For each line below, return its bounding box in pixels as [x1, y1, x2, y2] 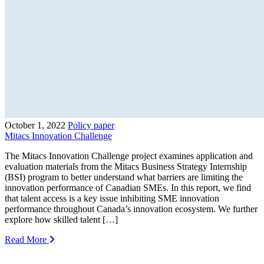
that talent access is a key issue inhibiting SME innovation [5, 193, 219, 203]
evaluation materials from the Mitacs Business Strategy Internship [5, 161, 247, 171]
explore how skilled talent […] [5, 214, 118, 225]
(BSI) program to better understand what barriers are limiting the [5, 171, 243, 182]
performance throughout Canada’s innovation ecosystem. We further [5, 203, 258, 214]
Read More [5, 234, 49, 245]
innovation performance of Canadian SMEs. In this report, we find [5, 182, 251, 193]
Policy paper [68, 120, 114, 130]
